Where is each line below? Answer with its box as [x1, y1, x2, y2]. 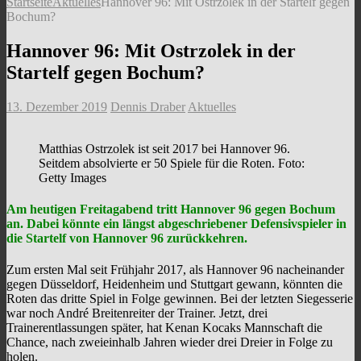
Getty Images [39, 170, 106, 185]
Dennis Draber [110, 99, 185, 114]
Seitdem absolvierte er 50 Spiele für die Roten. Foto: [39, 156, 305, 170]
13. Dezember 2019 [6, 99, 107, 114]
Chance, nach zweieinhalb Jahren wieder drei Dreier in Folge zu [6, 335, 333, 350]
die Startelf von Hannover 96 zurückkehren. [6, 231, 247, 246]
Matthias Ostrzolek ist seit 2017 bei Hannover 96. [39, 141, 290, 156]
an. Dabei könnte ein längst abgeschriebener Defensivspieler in [6, 217, 346, 231]
